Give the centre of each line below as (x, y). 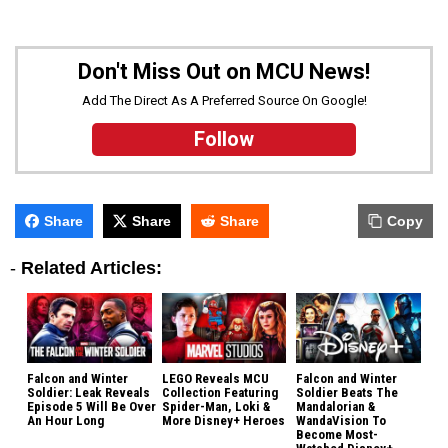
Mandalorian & (336, 406)
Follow (223, 138)
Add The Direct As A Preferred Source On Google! (224, 100)
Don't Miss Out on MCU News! (224, 71)
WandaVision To (341, 420)
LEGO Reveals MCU (215, 378)
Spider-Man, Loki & (215, 406)
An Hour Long (65, 420)
